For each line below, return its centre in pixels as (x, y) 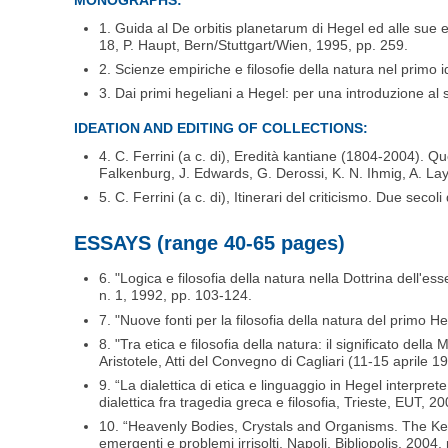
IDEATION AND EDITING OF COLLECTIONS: (221, 128)
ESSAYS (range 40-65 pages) (210, 243)
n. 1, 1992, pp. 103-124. (176, 295)
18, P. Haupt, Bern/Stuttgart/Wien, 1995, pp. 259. (254, 44)
